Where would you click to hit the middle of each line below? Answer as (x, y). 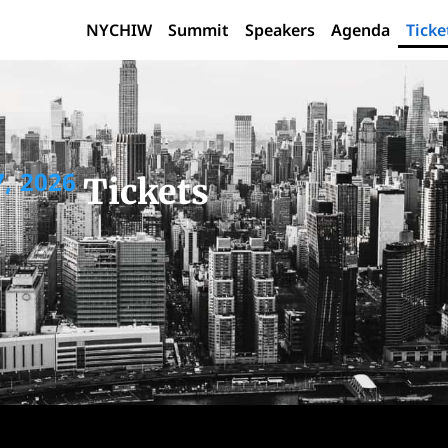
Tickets (145, 192)
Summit (199, 30)
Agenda (361, 30)
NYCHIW (119, 30)
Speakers (280, 30)
